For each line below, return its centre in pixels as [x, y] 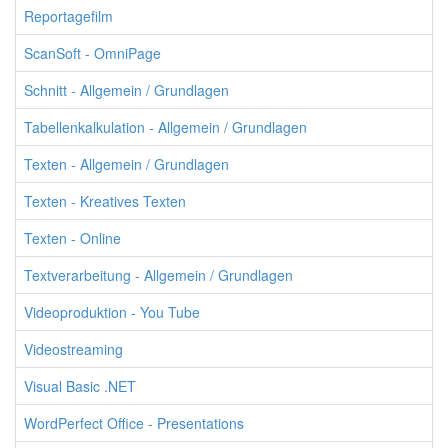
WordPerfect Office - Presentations [134, 423]
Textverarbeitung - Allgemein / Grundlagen [158, 275]
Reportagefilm [68, 16]
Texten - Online [72, 238]
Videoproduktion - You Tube [112, 312]
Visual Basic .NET [80, 386]
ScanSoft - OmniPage [92, 53]
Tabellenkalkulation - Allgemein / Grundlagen [165, 127]
